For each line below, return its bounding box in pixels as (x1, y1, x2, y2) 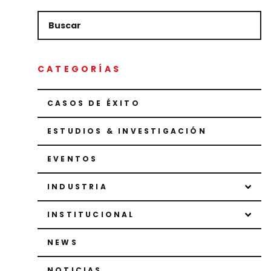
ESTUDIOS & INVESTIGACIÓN (47, 126, 207, 137)
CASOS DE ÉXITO (47, 98, 140, 109)
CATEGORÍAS (38, 63, 121, 76)
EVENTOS (47, 154, 98, 165)
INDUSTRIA (47, 181, 108, 192)
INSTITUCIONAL (47, 209, 135, 220)
